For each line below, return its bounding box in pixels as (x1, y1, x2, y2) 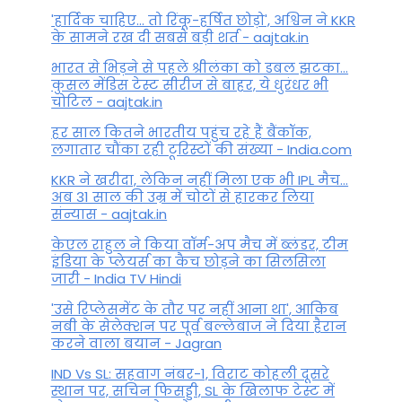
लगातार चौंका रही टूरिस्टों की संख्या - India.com (51, 139, 353, 159)
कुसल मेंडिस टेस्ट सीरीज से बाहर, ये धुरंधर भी (51, 74, 329, 94)
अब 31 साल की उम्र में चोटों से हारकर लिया (51, 187, 315, 206)
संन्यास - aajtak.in (51, 204, 168, 223)
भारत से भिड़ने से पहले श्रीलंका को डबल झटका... (51, 57, 349, 77)
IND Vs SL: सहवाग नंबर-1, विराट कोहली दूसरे (51, 363, 330, 383)
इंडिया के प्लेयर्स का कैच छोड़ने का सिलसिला (51, 251, 327, 271)
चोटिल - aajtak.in (51, 92, 163, 111)
